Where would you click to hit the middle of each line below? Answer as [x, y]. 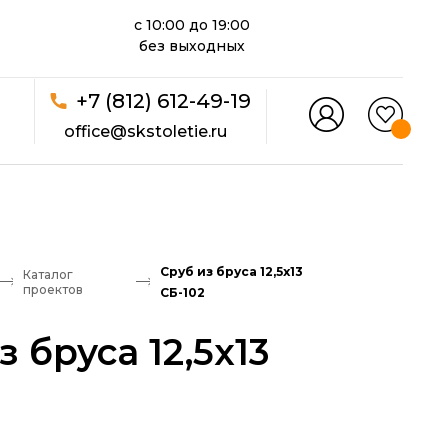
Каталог [48, 274]
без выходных [191, 46]
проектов [53, 289]
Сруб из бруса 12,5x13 [232, 271]
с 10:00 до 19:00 [191, 25]
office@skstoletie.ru [145, 131]
